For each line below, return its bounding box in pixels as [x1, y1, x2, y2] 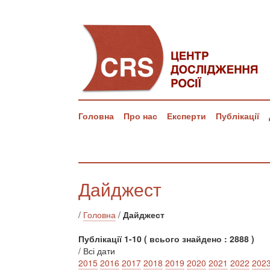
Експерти [167, 110, 206, 122]
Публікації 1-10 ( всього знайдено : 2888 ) [78, 233, 254, 245]
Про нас [124, 110, 157, 122]
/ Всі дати [78, 245, 115, 257]
